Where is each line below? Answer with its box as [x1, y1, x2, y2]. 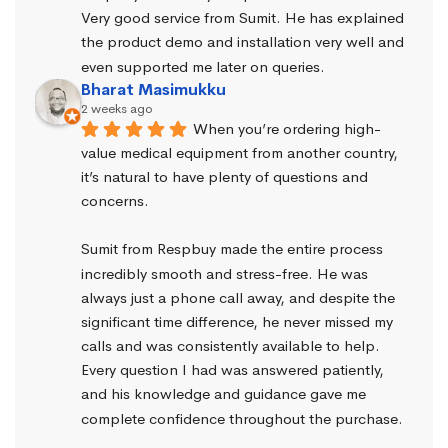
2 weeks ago [81, 99, 153, 117]
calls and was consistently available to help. [81, 336, 380, 356]
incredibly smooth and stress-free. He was [81, 263, 368, 283]
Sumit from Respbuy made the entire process [81, 239, 383, 259]
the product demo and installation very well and [81, 32, 404, 52]
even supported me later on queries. [81, 56, 325, 76]
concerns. [81, 191, 149, 211]
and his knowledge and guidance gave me [81, 384, 366, 404]
